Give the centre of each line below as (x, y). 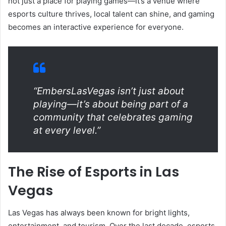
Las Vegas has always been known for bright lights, (99, 213)
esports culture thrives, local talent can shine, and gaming (111, 14)
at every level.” (67, 130)
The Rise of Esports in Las (94, 172)
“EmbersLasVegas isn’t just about (109, 91)
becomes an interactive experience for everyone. (96, 27)
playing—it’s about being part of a (111, 104)
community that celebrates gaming (113, 117)
